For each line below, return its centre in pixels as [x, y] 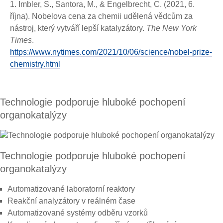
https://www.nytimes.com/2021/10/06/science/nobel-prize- [111, 52]
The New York [171, 28]
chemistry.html [35, 64]
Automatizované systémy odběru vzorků [78, 213]
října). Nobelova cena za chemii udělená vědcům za [101, 16]
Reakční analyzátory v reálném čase [71, 201]
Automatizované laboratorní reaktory [71, 189]
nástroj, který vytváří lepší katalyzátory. [78, 28]
